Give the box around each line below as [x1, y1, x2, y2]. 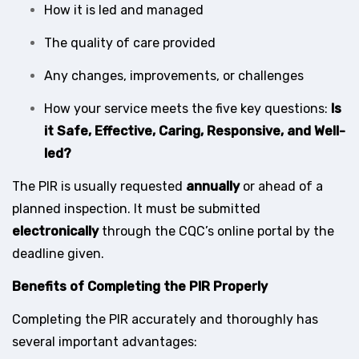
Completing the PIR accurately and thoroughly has [12, 312, 318, 328]
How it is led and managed [44, 2, 204, 18]
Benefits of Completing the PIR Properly [12, 279, 268, 295]
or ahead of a [240, 179, 323, 195]
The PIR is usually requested [12, 179, 186, 195]
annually [186, 179, 240, 195]
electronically [12, 224, 99, 240]
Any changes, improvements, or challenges [44, 68, 304, 84]
